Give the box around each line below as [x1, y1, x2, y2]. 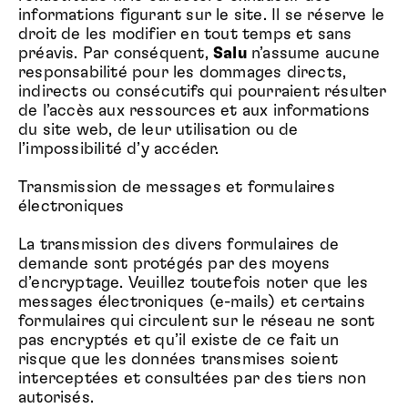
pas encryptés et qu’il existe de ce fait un [18, 332, 340, 349]
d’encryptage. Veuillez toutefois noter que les [18, 275, 369, 291]
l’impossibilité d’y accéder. [18, 141, 219, 158]
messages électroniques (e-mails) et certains [18, 294, 365, 311]
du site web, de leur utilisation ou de [18, 122, 299, 138]
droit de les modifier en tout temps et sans [18, 26, 352, 43]
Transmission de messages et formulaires [18, 179, 335, 196]
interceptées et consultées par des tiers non [18, 371, 366, 387]
